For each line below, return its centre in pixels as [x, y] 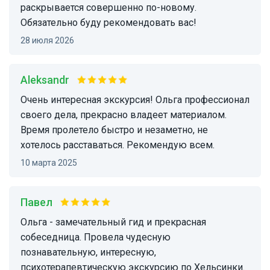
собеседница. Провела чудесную [96, 237]
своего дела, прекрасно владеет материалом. [124, 115]
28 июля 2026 [50, 41]
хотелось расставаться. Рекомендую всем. [118, 145]
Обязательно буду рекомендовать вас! [108, 23]
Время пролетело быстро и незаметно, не [114, 130]
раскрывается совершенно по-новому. [108, 8]
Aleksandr [49, 80]
